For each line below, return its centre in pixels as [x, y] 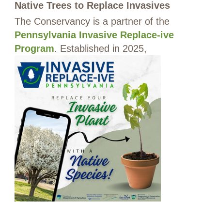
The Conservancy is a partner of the [92, 22]
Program [34, 49]
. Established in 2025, [101, 49]
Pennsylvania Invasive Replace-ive [94, 35]
